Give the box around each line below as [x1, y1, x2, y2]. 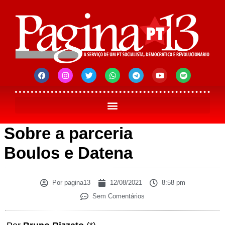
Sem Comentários [92, 192, 145, 200]
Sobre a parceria [4, 124, 133, 143]
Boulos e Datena [4, 144, 133, 163]
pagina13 [62, 179, 90, 187]
